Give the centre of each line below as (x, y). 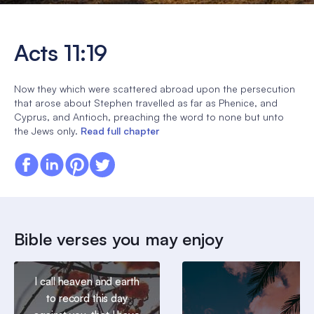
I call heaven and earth (87, 282)
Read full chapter (120, 130)
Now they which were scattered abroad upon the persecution (155, 88)
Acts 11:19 (61, 53)
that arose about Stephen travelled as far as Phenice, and (146, 102)
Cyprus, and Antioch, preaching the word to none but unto (149, 116)
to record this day (87, 299)
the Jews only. (46, 130)
